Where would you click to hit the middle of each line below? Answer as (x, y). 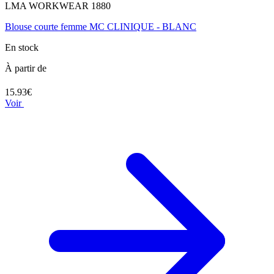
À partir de (26, 68)
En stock (22, 48)
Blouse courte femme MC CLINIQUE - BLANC (101, 27)
